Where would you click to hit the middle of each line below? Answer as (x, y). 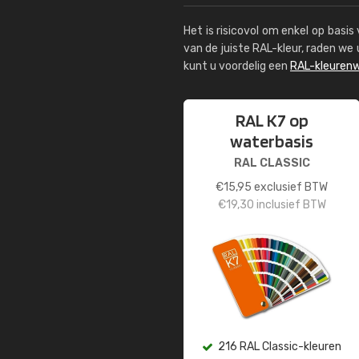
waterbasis (272, 141)
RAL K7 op (272, 120)
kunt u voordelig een (237, 66)
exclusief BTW (290, 187)
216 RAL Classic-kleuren (280, 347)
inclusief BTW (290, 205)
